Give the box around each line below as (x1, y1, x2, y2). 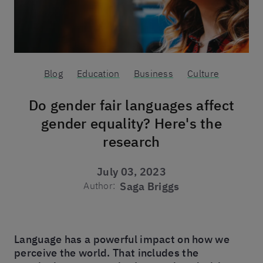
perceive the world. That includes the (14, 245, 199, 259)
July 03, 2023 (97, 164, 166, 178)
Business (133, 67, 174, 79)
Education (76, 67, 120, 79)
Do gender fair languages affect (28, 95, 235, 114)
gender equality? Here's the (41, 113, 222, 133)
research (103, 131, 160, 151)
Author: (83, 179, 116, 191)
